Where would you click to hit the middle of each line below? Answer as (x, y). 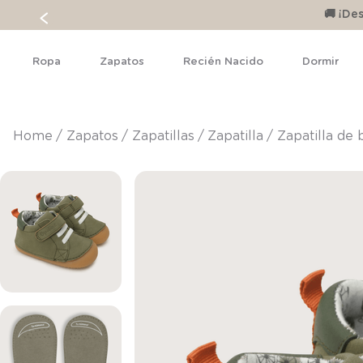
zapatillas (167, 136)
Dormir (320, 62)
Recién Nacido (223, 62)
